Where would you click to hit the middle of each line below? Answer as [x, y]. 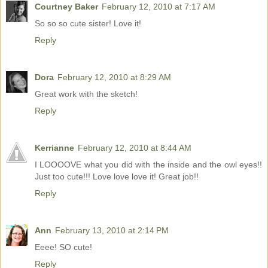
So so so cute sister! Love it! [88, 24]
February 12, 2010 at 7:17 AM [159, 7]
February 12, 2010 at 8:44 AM [135, 148]
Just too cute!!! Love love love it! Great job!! [117, 177]
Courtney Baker [66, 7]
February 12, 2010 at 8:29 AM [114, 77]
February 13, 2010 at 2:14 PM [112, 231]
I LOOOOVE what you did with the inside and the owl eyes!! [148, 165]
